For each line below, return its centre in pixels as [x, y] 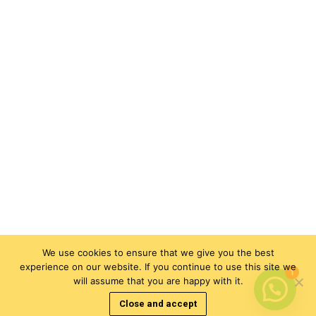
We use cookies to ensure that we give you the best [158, 252]
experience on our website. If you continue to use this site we [158, 266]
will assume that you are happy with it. [158, 280]
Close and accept [158, 304]
